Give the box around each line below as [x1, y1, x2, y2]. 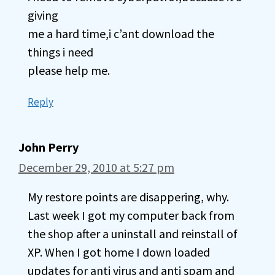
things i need [28, 44, 93, 60]
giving [28, 7, 58, 23]
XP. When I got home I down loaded [28, 244, 210, 260]
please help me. [28, 63, 110, 78]
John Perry [18, 139, 79, 155]
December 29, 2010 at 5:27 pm [18, 160, 174, 175]
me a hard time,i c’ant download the [28, 26, 214, 41]
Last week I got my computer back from [28, 207, 234, 223]
